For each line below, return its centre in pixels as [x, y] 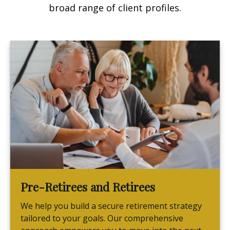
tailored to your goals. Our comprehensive [102, 218]
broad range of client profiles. [115, 8]
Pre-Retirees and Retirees [88, 187]
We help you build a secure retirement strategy [111, 206]
